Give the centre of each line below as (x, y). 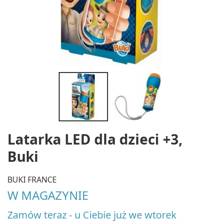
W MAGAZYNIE (48, 195)
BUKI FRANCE (32, 179)
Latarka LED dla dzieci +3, (95, 139)
